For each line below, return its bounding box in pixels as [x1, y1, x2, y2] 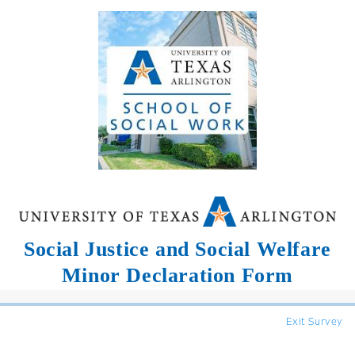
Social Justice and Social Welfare [24, 238, 331, 261]
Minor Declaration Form [61, 264, 294, 287]
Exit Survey [286, 315, 343, 327]
